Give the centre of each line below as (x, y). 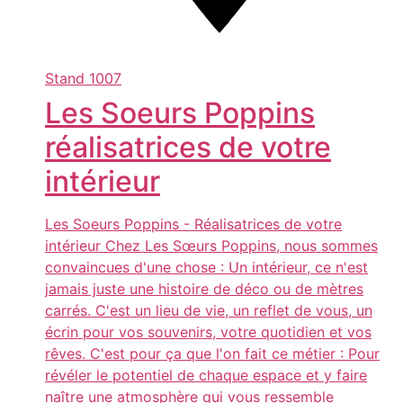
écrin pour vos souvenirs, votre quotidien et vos (208, 332)
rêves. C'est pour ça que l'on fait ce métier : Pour (212, 354)
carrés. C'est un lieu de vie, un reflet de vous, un (209, 311)
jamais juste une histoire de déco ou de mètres (204, 289)
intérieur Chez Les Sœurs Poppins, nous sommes (211, 246)
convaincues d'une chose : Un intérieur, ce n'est (206, 268)
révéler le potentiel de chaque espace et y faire (206, 376)
